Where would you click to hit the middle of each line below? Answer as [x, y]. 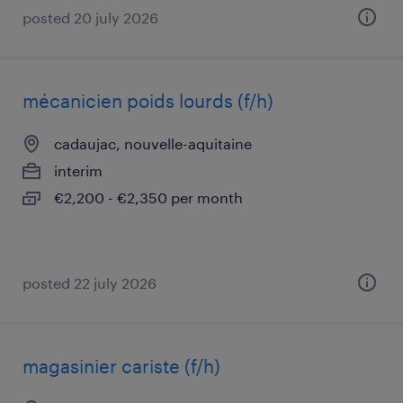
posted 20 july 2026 [90, 18]
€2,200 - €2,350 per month [148, 197]
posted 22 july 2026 [90, 283]
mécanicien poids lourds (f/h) [148, 101]
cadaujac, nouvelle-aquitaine [153, 143]
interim [78, 170]
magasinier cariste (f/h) [121, 366]
